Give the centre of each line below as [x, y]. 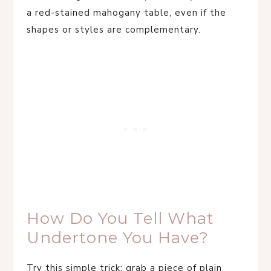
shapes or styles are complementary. [114, 30]
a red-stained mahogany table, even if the [126, 13]
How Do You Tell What [120, 219]
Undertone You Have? [118, 238]
